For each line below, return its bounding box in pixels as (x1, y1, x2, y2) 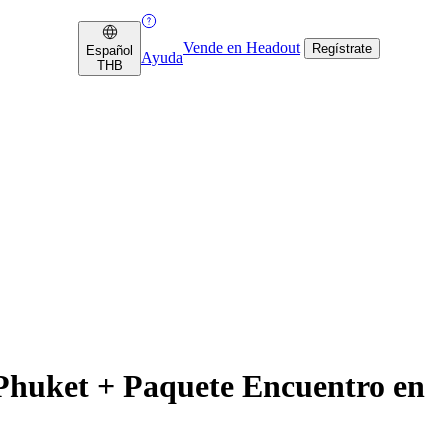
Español (86, 42, 133, 58)
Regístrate (312, 40, 372, 56)
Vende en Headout (183, 39, 300, 56)
